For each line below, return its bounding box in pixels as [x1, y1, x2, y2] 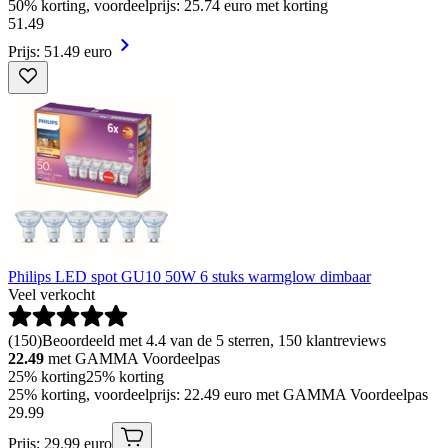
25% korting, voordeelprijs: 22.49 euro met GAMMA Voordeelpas [8, 385, 428, 403]
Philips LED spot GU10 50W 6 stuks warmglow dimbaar [8, 267, 371, 285]
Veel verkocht [8, 285, 95, 303]
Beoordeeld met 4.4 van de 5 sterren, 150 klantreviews [42, 331, 386, 349]
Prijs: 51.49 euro [8, 42, 112, 60]
